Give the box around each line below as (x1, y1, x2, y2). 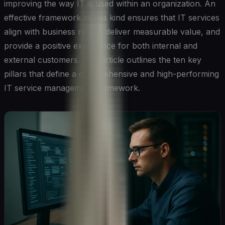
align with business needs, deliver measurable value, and (4, 26, 220, 37)
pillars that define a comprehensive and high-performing (4, 68, 219, 79)
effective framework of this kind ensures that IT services (4, 12, 219, 23)
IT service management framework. (4, 82, 140, 93)
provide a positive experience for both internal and (4, 40, 197, 51)
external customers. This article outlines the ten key (4, 54, 201, 65)
